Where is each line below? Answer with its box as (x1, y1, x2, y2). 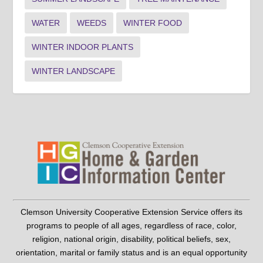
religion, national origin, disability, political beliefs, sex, (32, 234, 231, 244)
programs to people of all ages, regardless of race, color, (26, 221, 237, 231)
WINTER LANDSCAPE (32, 66, 116, 76)
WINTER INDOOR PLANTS (32, 42, 134, 52)
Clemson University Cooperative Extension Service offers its (21, 207, 242, 217)
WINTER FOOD (123, 18, 183, 28)
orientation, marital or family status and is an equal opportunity (16, 248, 247, 258)
